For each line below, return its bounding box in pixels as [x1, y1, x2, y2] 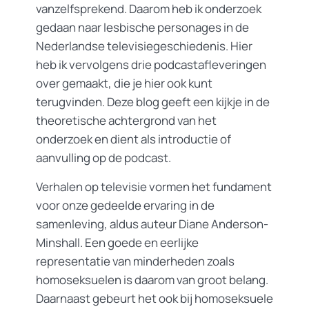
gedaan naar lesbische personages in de [36, 19, 249, 35]
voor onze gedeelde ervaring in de [36, 197, 215, 213]
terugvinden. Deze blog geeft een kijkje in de [36, 94, 270, 110]
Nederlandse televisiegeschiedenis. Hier [36, 38, 252, 54]
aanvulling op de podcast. [36, 150, 171, 166]
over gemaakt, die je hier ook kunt [36, 75, 212, 91]
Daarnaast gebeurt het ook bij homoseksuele [36, 290, 273, 306]
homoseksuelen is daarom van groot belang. [36, 272, 268, 288]
